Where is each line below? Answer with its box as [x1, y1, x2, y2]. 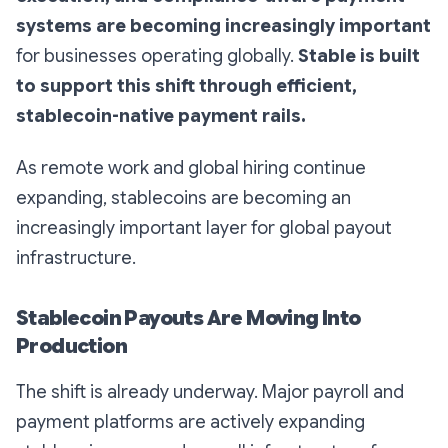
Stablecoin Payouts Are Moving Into [16, 306, 361, 332]
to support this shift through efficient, [16, 75, 357, 98]
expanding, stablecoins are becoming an [16, 187, 351, 210]
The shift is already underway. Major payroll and [16, 381, 404, 404]
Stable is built [298, 45, 420, 68]
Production [16, 334, 128, 360]
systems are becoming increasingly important [16, 15, 431, 38]
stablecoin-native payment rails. [16, 105, 306, 128]
